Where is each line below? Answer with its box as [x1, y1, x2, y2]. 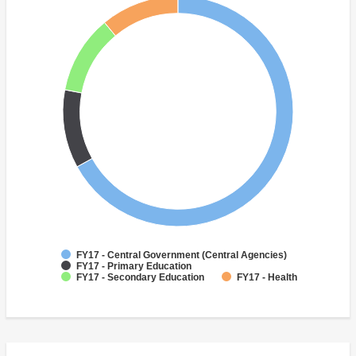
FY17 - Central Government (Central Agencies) [76, 250, 287, 261]
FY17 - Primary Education [76, 261, 192, 273]
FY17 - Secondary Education [76, 272, 204, 284]
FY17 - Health [237, 272, 297, 284]
